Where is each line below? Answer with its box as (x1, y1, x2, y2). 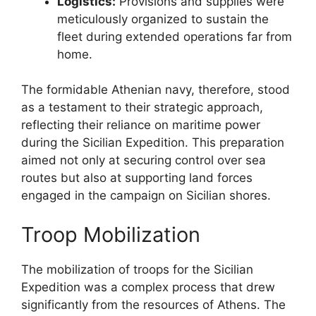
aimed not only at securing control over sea (21, 153, 266, 167)
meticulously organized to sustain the (57, 11, 269, 26)
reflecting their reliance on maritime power (21, 118, 260, 132)
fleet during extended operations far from (57, 29, 292, 44)
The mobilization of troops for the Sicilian (21, 262, 253, 276)
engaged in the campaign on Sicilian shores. (21, 188, 271, 202)
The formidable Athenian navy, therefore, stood (21, 83, 290, 97)
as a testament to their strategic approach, (21, 100, 263, 114)
